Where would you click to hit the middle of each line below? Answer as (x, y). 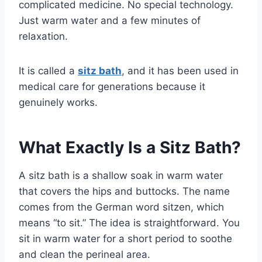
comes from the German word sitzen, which (121, 207)
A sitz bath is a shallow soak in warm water (121, 176)
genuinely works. (58, 103)
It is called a (48, 71)
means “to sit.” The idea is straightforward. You (129, 223)
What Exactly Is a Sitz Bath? (130, 148)
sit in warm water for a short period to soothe (125, 239)
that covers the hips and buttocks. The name (124, 192)
